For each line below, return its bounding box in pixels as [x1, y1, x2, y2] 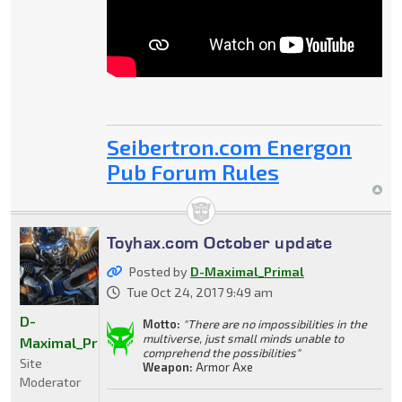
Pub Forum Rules [106, 158, 279, 185]
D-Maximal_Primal [189, 263, 304, 279]
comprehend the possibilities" [142, 345, 301, 360]
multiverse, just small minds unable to [142, 330, 344, 345]
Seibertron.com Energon [106, 133, 352, 160]
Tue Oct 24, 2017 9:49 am [126, 284, 273, 300]
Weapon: [142, 359, 193, 374]
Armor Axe [192, 359, 253, 374]
